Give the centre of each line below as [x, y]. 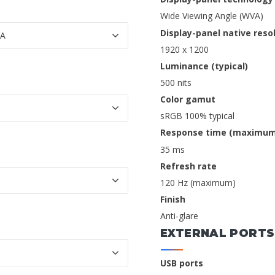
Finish [173, 199]
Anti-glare [179, 216]
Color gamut [188, 99]
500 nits [176, 83]
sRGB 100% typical [197, 116]
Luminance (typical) [204, 66]
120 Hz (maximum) [198, 182]
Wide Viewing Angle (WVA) [212, 16]
